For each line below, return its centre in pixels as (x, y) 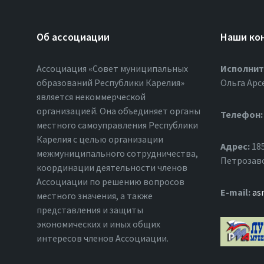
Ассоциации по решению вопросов (110, 182)
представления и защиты (90, 210)
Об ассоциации (73, 37)
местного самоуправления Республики (117, 125)
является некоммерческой (91, 97)
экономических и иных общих (98, 224)
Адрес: (235, 146)
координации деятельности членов (112, 168)
